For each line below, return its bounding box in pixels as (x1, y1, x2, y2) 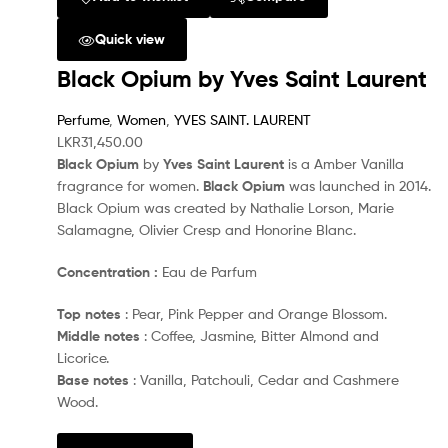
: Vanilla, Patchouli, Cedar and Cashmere (129, 370, 399, 388)
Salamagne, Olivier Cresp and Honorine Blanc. (57, 221, 356, 239)
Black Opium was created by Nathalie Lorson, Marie (57, 199, 394, 217)
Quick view (94, 30, 165, 49)
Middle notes (57, 326, 140, 345)
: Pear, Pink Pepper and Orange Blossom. (121, 304, 387, 322)
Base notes (57, 370, 129, 389)
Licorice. (57, 348, 109, 366)
